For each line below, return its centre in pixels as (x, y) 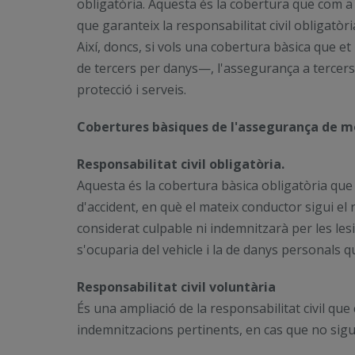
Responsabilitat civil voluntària (176, 287)
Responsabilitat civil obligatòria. (181, 164)
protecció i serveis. (133, 90)
